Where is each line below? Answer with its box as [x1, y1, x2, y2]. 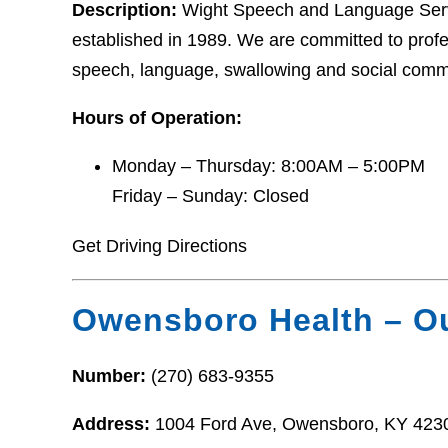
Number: [72, 366, 151, 387]
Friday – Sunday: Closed [112, 185, 309, 206]
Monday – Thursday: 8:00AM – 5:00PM [112, 155, 425, 176]
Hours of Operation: [72, 107, 242, 128]
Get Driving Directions [72, 235, 247, 256]
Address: [72, 414, 155, 435]
